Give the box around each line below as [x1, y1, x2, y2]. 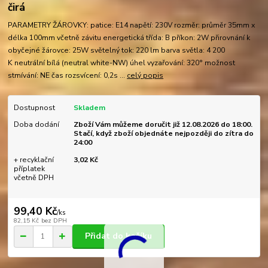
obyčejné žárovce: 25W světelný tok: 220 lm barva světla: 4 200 [8, 45, 226, 56]
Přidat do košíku [85, 230, 152, 242]
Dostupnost [13, 103, 55, 113]
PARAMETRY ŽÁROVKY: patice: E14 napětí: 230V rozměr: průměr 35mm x [8, 20, 255, 31]
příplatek [13, 163, 45, 173]
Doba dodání [13, 120, 59, 130]
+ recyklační [13, 154, 54, 165]
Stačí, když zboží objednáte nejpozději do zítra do [73, 129, 254, 139]
